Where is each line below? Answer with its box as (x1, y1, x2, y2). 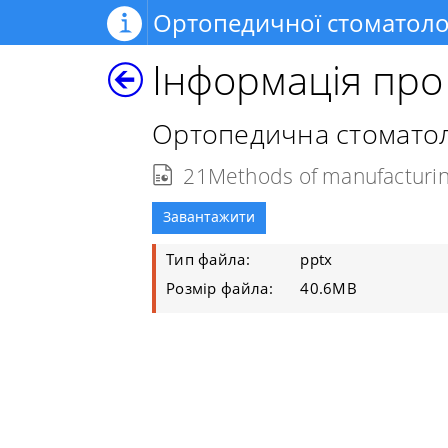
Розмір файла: (166, 278, 273, 299)
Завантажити (163, 207, 255, 226)
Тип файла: (166, 249, 250, 269)
